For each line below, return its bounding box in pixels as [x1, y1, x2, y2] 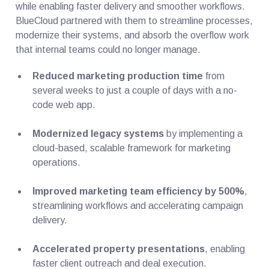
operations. [32, 157, 81, 168]
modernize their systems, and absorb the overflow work [16, 29, 250, 40]
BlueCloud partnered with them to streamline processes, [16, 15, 253, 26]
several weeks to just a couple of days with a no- [32, 85, 238, 95]
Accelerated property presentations [32, 243, 205, 254]
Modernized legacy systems [32, 128, 165, 139]
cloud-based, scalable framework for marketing [32, 142, 231, 153]
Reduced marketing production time [32, 70, 204, 81]
